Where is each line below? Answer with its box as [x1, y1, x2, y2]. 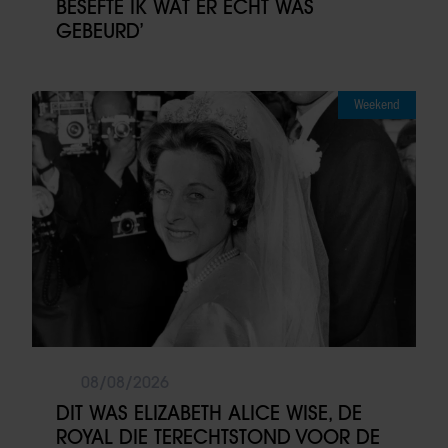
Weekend [354, 96, 400, 114]
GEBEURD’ [56, 19, 144, 44]
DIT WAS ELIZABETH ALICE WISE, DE [56, 401, 362, 426]
